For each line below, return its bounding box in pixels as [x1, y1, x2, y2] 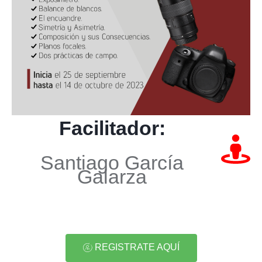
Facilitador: [58, 117, 166, 140]
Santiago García [40, 151, 184, 174]
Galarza [77, 165, 147, 188]
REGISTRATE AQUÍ [94, 242, 180, 252]
